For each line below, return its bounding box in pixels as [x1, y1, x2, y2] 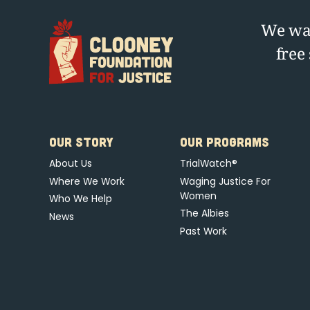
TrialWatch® [179, 156, 237, 170]
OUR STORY [48, 134, 113, 149]
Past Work [179, 224, 227, 239]
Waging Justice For [179, 174, 271, 188]
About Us [48, 156, 92, 170]
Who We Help [48, 192, 112, 206]
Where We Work [48, 174, 125, 188]
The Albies [179, 206, 229, 221]
